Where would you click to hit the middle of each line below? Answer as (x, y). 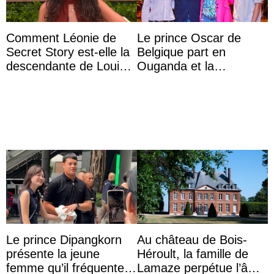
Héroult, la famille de (193, 254)
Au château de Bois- (192, 239)
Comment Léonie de (61, 38)
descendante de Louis (66, 66)
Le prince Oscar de (189, 38)
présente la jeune (53, 254)
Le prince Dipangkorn (64, 239)
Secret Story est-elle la (68, 52)
